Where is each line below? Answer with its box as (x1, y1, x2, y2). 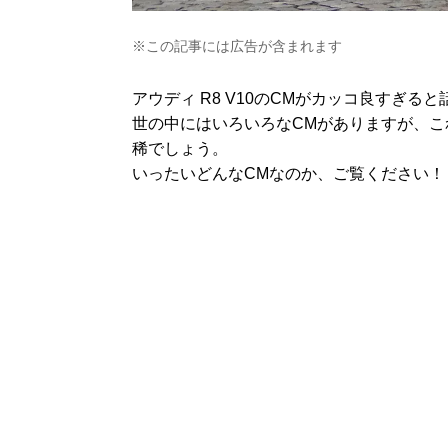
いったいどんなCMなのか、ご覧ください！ (132, 165, 445, 182)
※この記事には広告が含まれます (132, 38, 342, 54)
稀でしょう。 (132, 140, 228, 157)
